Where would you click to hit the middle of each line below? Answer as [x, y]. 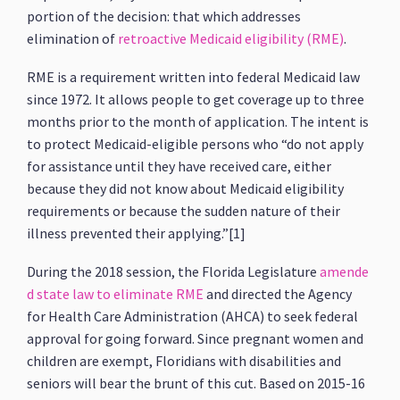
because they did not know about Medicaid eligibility [186, 188]
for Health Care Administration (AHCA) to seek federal [193, 316]
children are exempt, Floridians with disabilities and [184, 361]
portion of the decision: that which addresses [164, 16]
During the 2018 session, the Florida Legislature [174, 271]
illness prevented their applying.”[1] [137, 233]
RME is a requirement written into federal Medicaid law [194, 77]
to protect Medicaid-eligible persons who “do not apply [196, 144]
